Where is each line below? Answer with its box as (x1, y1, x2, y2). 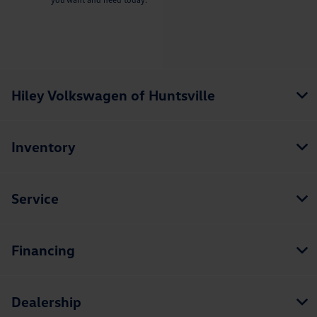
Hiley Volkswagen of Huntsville (11, 86, 215, 104)
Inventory (11, 138, 76, 156)
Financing (11, 241, 75, 259)
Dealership (11, 293, 81, 311)
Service (11, 190, 59, 207)
